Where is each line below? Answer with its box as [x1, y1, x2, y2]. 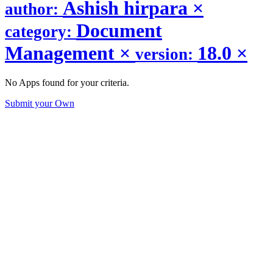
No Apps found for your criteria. [5, 77, 129, 88]
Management [5, 41, 119, 64]
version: [135, 44, 197, 63]
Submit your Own [5, 98, 74, 109]
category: [5, 22, 76, 41]
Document [76, 19, 162, 41]
